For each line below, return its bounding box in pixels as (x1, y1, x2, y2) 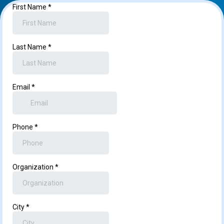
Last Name (12, 43, 48, 51)
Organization (12, 163, 55, 171)
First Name (12, 3, 48, 11)
